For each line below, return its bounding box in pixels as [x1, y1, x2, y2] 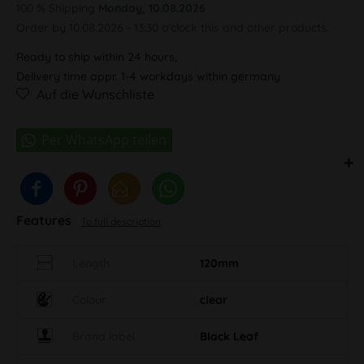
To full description [81, 214, 161, 227]
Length [72, 255, 110, 271]
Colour [72, 292, 106, 307]
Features [16, 211, 75, 228]
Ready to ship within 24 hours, [16, 49, 177, 64]
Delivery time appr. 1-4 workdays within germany [16, 68, 280, 84]
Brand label [72, 328, 135, 344]
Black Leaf [200, 328, 258, 344]
